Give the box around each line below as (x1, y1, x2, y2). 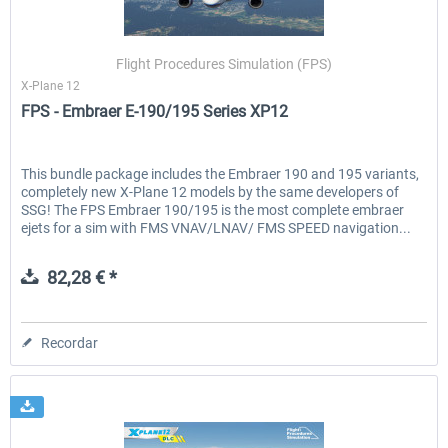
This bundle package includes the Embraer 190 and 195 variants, (21, 165, 420, 182)
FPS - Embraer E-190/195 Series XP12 (21, 101, 289, 121)
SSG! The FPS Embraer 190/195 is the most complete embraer (21, 201, 405, 218)
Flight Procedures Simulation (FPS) (116, 55, 333, 72)
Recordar (41, 334, 99, 351)
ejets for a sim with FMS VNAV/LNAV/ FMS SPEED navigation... (21, 219, 412, 236)
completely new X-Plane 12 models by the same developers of (21, 183, 400, 200)
